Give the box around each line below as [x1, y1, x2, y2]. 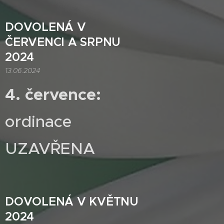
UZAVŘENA [5, 138, 95, 158]
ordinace [5, 111, 71, 131]
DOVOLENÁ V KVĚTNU [5, 194, 139, 209]
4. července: [5, 84, 101, 104]
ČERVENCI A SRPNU [5, 34, 121, 49]
